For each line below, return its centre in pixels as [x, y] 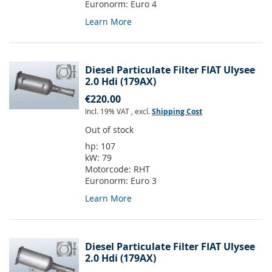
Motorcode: [109, 169]
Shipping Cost [177, 112]
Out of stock [109, 130]
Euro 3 [144, 181]
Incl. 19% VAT [108, 111]
